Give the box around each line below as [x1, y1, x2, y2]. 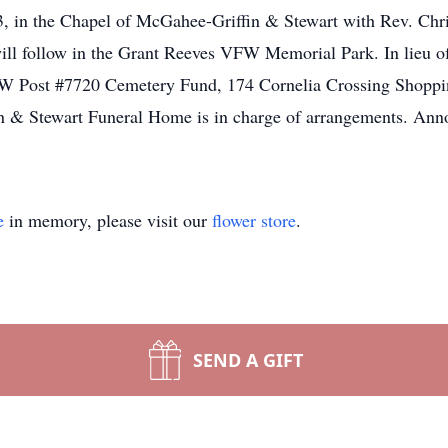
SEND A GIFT [193, 348, 303, 372]
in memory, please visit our [4, 208, 212, 232]
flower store [212, 208, 296, 232]
